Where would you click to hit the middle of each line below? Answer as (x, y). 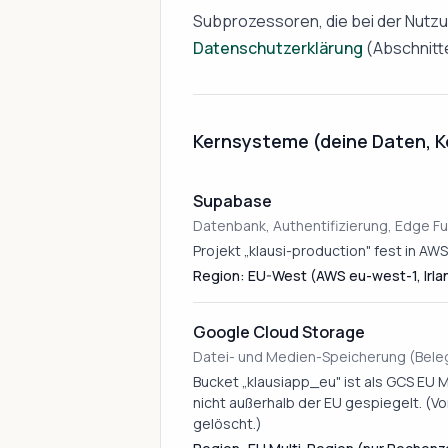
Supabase (232, 201)
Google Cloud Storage (279, 332)
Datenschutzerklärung (278, 48)
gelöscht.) (227, 423)
